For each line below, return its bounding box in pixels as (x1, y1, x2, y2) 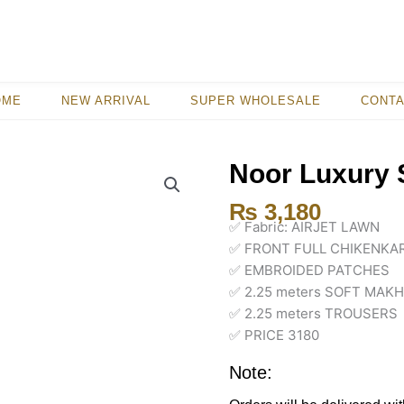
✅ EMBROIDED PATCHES (229, 262, 390, 280)
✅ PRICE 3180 (229, 326, 319, 344)
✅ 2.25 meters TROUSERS (229, 305, 398, 323)
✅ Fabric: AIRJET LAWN (229, 218, 380, 236)
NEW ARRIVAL (60, 94, 151, 107)
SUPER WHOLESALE (189, 94, 321, 107)
